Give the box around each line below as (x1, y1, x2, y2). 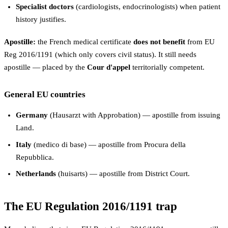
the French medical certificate (36, 37, 133, 46)
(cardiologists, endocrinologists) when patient (73, 2, 220, 11)
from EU (185, 37, 215, 46)
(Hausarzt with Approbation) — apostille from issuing (47, 111, 220, 120)
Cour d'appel (87, 63, 130, 71)
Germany (15, 111, 48, 120)
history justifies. (15, 15, 66, 23)
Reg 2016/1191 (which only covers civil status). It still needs (4, 50, 196, 59)
